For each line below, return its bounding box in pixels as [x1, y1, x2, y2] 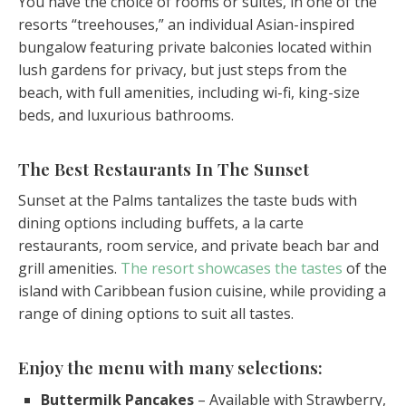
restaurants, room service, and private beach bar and [18, 236, 379, 256]
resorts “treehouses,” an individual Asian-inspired [18, 14, 354, 34]
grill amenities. [18, 258, 121, 279]
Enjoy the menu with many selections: [18, 355, 323, 380]
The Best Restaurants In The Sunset [18, 156, 309, 180]
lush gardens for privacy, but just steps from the [18, 59, 347, 80]
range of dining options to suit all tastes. [18, 304, 294, 324]
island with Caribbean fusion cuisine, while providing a [18, 281, 386, 302]
